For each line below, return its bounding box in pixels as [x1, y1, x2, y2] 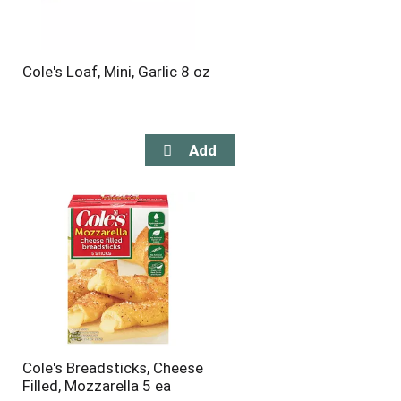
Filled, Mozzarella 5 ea [21, 377, 171, 395]
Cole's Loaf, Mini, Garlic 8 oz [21, 63, 210, 81]
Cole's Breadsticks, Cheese [21, 359, 203, 377]
